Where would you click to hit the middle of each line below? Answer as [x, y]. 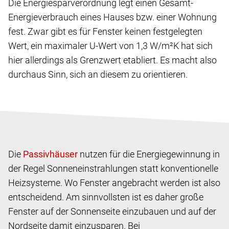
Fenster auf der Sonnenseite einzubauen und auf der [112, 211]
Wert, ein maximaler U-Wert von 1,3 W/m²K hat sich [110, 45]
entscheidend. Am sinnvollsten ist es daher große [106, 197]
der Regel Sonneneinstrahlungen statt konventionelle [113, 168]
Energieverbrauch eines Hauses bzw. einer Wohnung [112, 17]
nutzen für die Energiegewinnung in [149, 154]
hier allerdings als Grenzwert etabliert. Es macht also [112, 60]
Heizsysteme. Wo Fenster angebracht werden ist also [114, 182]
